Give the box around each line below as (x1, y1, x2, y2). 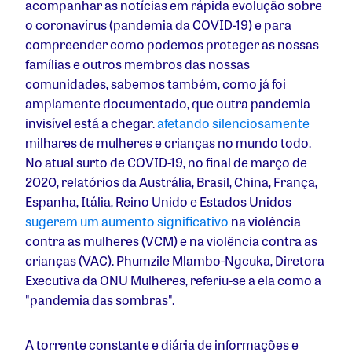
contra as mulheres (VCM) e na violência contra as (25, 232, 317, 251)
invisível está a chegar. (25, 114, 157, 133)
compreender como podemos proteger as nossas (25, 35, 319, 54)
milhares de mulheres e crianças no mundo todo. (25, 134, 311, 152)
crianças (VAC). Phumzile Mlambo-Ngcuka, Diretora (25, 251, 324, 270)
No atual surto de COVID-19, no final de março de (25, 153, 307, 172)
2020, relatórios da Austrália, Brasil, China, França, (25, 173, 317, 192)
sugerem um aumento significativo (25, 212, 229, 231)
